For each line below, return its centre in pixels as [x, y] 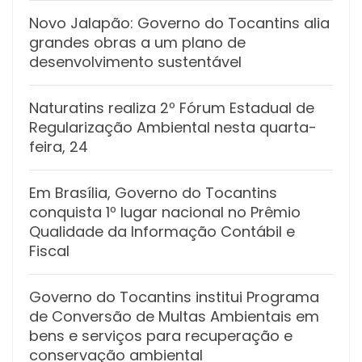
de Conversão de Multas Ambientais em [174, 316]
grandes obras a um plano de [137, 42]
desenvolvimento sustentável [135, 61]
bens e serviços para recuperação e [161, 335]
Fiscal [49, 250]
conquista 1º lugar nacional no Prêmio [165, 212]
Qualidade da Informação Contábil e [162, 231]
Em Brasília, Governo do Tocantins [153, 192]
